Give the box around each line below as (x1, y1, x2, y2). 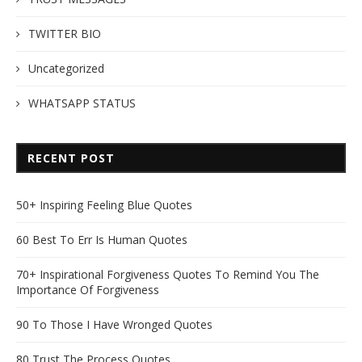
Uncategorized (28, 60, 104, 76)
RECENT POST (27, 149, 115, 166)
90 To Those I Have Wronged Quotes (16, 316, 213, 332)
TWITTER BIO (28, 25, 101, 41)
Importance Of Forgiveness (16, 281, 159, 297)
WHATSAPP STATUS (28, 95, 136, 111)
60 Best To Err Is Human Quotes (16, 231, 187, 247)
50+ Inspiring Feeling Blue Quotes (16, 196, 192, 213)
